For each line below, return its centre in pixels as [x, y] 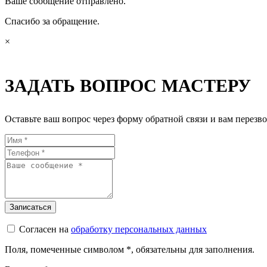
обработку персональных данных [139, 229]
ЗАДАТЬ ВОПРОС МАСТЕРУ [128, 86]
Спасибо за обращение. [52, 21]
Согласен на [45, 229]
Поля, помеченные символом [66, 249]
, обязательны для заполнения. [193, 249]
